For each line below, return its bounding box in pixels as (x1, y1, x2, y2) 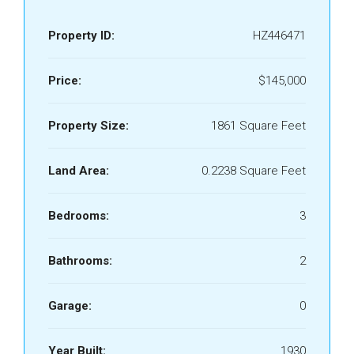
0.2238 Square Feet (201, 164, 306, 178)
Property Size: (48, 119, 129, 133)
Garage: (48, 299, 92, 313)
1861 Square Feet (211, 119, 306, 133)
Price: (48, 73, 81, 88)
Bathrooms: (48, 254, 112, 268)
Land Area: (48, 164, 109, 178)
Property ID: (48, 28, 115, 43)
